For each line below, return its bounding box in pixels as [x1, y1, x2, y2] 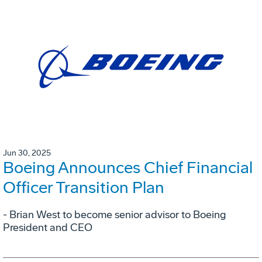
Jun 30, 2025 [3, 148, 51, 158]
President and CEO [3, 221, 92, 235]
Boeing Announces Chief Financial [3, 158, 253, 178]
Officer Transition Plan [3, 178, 164, 198]
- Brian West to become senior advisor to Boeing [3, 208, 226, 222]
